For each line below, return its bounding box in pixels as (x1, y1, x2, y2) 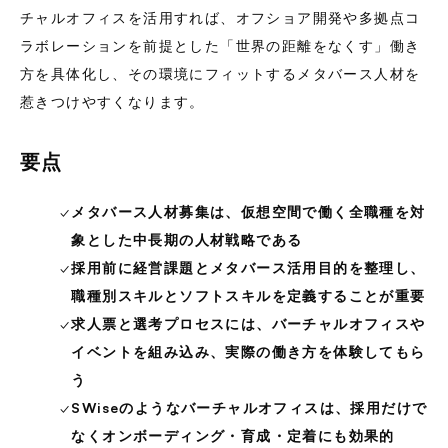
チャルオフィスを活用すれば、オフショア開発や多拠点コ (20, 9, 421, 26)
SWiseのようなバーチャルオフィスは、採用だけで (71, 399, 428, 416)
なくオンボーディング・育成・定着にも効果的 (71, 427, 395, 444)
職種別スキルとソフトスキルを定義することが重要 (71, 287, 426, 304)
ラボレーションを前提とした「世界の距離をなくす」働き (20, 37, 421, 54)
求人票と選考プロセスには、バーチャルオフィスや (71, 315, 426, 332)
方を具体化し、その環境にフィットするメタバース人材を (20, 65, 421, 82)
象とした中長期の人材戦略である (71, 231, 303, 248)
